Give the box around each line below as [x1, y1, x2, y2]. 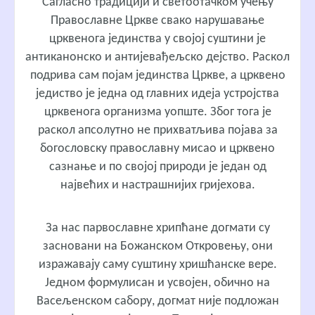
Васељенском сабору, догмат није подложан [36, 294, 279, 308]
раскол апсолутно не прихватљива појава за [37, 124, 278, 138]
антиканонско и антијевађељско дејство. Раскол [25, 51, 290, 65]
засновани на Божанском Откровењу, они [42, 239, 273, 253]
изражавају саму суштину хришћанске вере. [38, 257, 277, 271]
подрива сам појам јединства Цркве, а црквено [30, 69, 285, 83]
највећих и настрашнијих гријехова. [60, 179, 255, 193]
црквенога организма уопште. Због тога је [44, 105, 271, 120]
